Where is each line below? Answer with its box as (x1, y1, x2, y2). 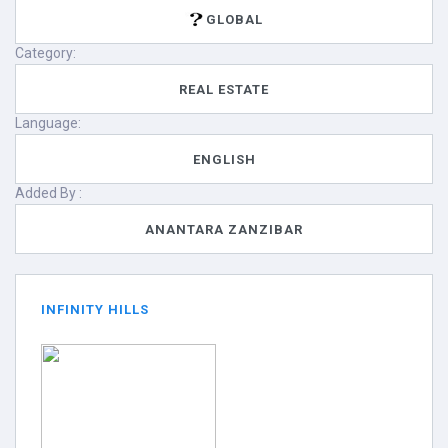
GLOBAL (206, 11, 263, 27)
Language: (15, 115, 81, 131)
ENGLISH (192, 151, 256, 167)
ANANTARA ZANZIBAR (145, 221, 303, 237)
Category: (15, 45, 76, 61)
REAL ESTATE (179, 81, 269, 97)
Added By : (15, 185, 82, 201)
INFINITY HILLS (41, 302, 149, 317)
